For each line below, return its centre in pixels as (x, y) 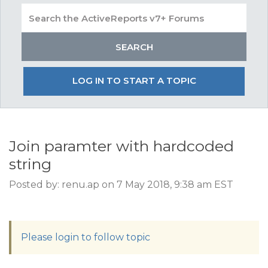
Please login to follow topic (86, 237)
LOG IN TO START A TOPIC (134, 80)
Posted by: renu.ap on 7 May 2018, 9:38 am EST (121, 185)
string (30, 164)
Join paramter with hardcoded (121, 146)
